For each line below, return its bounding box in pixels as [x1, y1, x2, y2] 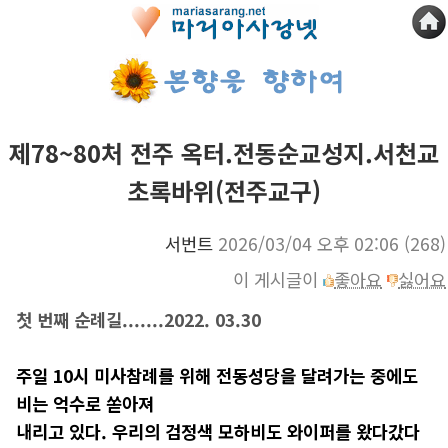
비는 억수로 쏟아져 [15, 391, 154, 417]
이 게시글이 [233, 267, 323, 293]
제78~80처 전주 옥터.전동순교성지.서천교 [9, 135, 439, 171]
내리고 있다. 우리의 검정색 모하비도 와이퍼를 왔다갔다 [15, 419, 420, 445]
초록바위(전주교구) [127, 173, 321, 209]
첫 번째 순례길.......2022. [15, 307, 215, 333]
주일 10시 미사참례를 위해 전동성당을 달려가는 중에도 [15, 363, 418, 389]
